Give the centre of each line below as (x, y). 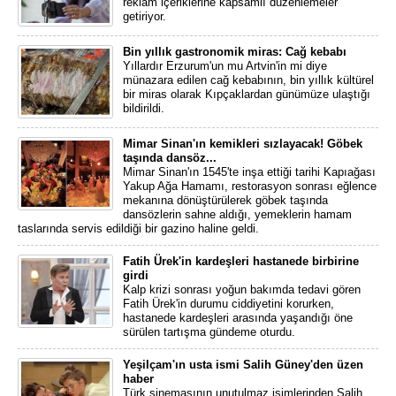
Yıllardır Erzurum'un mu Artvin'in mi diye (225, 66)
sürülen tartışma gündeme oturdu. (209, 332)
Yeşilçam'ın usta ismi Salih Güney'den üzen (243, 365)
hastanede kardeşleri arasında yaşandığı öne (238, 318)
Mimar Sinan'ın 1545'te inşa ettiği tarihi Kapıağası (249, 172)
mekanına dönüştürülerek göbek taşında (225, 200)
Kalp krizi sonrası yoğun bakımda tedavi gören (242, 289)
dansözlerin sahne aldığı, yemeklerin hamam (237, 214)
